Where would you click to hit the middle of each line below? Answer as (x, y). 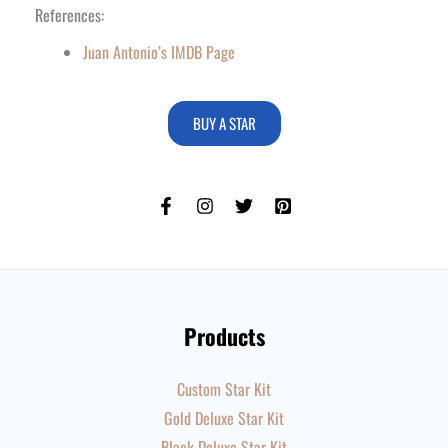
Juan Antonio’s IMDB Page (159, 51)
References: (69, 14)
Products (224, 336)
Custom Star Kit (224, 389)
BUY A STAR (224, 122)
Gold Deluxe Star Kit (224, 418)
